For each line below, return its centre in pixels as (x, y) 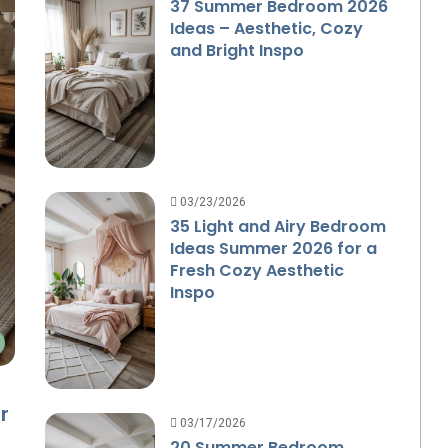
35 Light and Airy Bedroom (277, 227)
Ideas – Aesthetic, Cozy (266, 29)
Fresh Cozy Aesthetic (256, 271)
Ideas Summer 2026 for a (273, 249)
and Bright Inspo (236, 51)
